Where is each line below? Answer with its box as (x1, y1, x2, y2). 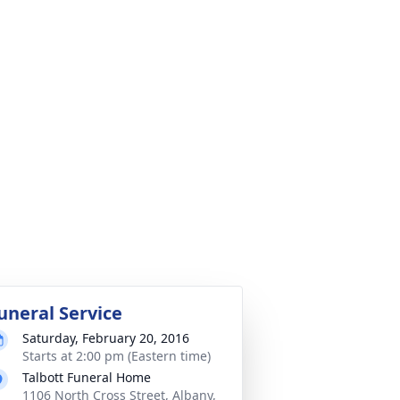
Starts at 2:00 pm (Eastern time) (22, 347, 211, 364)
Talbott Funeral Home (22, 369, 151, 386)
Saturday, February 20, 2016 (22, 329, 189, 346)
